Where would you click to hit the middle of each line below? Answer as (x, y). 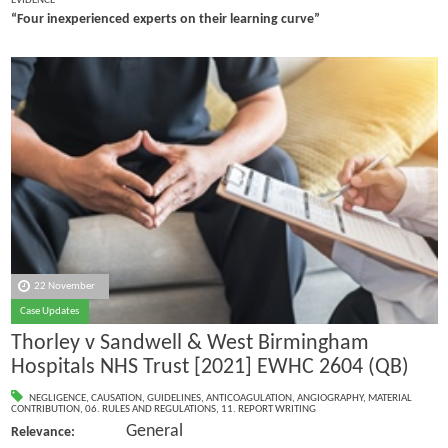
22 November (65, 286)
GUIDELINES (173, 398)
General (154, 431)
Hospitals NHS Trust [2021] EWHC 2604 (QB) (209, 368)
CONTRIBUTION (45, 409)
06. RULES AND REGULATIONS (150, 409)
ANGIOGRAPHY (329, 398)
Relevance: (68, 432)
